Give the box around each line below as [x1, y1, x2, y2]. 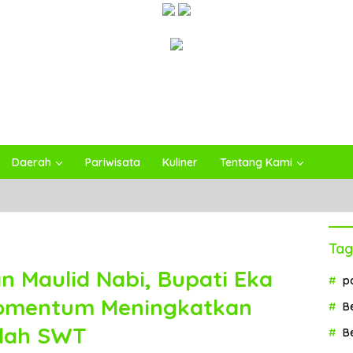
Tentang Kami [220, 155, 292, 170]
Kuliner [162, 155, 198, 170]
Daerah [12, 155, 51, 170]
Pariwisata [85, 155, 140, 170]
